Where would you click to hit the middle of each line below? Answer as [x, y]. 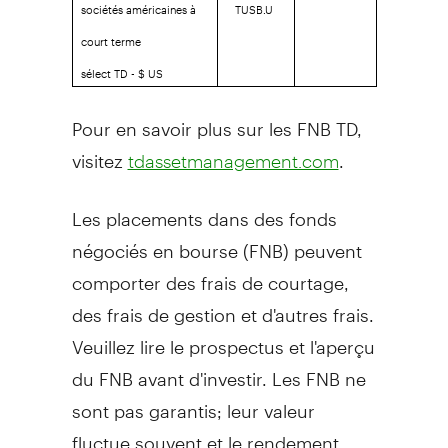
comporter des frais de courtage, [210, 274]
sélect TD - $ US [121, 68]
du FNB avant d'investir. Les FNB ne [218, 370]
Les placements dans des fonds [204, 210]
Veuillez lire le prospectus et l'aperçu [223, 338]
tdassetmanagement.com [233, 160]
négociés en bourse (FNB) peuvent [216, 242]
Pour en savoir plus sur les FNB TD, [216, 120]
